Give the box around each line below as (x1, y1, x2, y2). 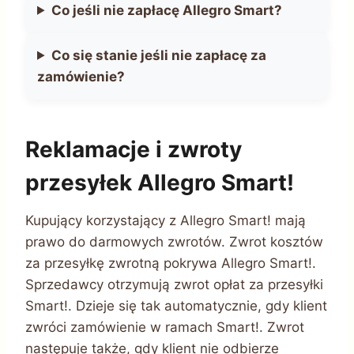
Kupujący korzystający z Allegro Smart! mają (25, 212, 306, 228)
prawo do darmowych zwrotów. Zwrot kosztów (25, 233, 323, 250)
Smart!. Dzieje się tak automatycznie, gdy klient (25, 297, 327, 314)
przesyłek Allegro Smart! (25, 168, 294, 196)
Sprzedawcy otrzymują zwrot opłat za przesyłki (25, 276, 323, 292)
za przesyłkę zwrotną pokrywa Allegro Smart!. (25, 254, 316, 271)
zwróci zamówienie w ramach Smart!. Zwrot (25, 318, 304, 335)
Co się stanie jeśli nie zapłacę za (51, 47, 267, 63)
